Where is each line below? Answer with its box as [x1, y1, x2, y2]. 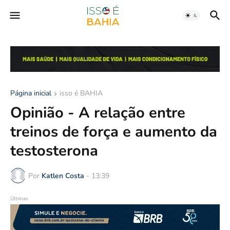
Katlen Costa [42, 170, 84, 181]
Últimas [10, 195, 28, 203]
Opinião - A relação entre [10, 103, 185, 123]
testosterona [10, 141, 98, 161]
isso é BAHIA [60, 88, 103, 99]
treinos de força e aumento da [10, 122, 217, 142]
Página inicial [10, 88, 51, 99]
